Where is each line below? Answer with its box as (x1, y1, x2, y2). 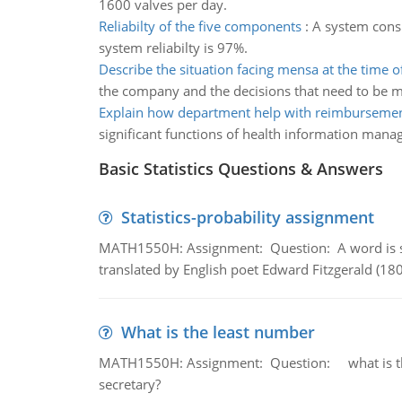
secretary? (98, 375, 161, 393)
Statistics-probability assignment (120, 206, 374, 228)
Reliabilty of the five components (98, 17, 301, 35)
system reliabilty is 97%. (98, 39, 248, 57)
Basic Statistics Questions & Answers (98, 158, 383, 179)
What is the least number (120, 321, 315, 343)
